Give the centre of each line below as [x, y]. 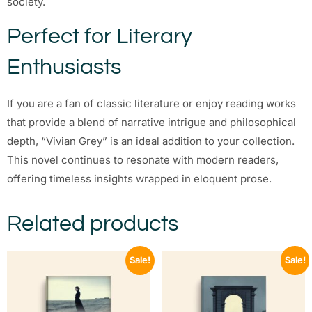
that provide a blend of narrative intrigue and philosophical [151, 122]
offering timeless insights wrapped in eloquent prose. [139, 178]
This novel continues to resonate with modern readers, [143, 159]
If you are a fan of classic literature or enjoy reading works [151, 103]
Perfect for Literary [100, 36]
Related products [93, 224]
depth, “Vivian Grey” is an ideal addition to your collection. [151, 141]
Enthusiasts [64, 67]
